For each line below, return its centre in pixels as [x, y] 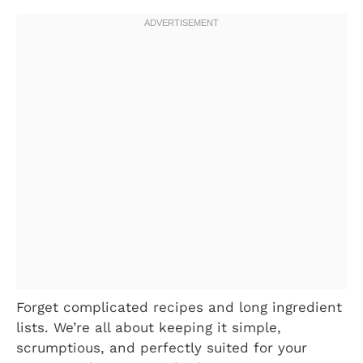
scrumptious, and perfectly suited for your [162, 347]
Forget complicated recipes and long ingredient [179, 307]
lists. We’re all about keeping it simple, [149, 327]
